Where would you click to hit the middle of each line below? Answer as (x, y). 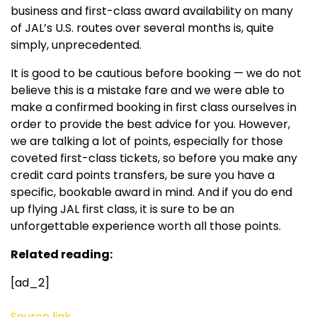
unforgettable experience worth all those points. (146, 226)
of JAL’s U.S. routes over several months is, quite (142, 28)
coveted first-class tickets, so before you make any (154, 158)
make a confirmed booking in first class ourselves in (154, 107)
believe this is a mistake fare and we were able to (148, 90)
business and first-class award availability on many (152, 11)
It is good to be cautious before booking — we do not (156, 73)
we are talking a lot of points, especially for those (147, 141)
